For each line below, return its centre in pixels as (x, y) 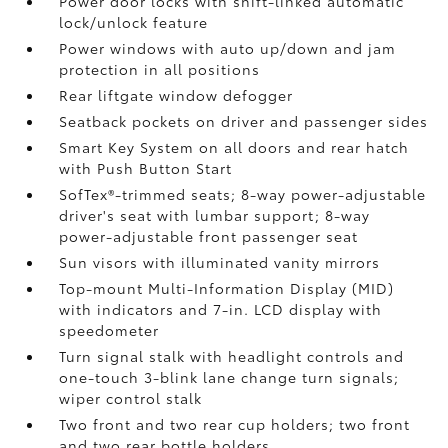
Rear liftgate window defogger (176, 95)
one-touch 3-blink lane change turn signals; (229, 377)
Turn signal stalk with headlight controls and (232, 356)
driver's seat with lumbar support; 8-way (215, 215)
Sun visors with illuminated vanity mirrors (220, 262)
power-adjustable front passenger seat (209, 236)
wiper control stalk (131, 398)
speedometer (109, 330)
